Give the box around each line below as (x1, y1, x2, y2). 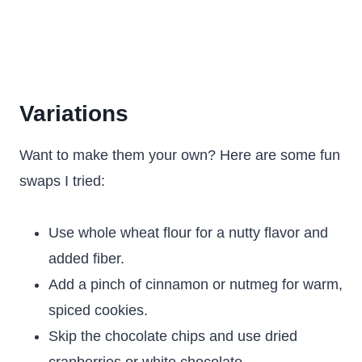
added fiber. (48, 250, 124, 267)
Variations (19, 101, 128, 126)
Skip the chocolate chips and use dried (48, 328, 297, 344)
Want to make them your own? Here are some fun (19, 147, 340, 163)
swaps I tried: (19, 173, 105, 189)
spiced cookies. (48, 302, 148, 318)
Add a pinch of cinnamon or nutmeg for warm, (48, 276, 343, 293)
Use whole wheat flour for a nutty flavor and (48, 225, 328, 241)
